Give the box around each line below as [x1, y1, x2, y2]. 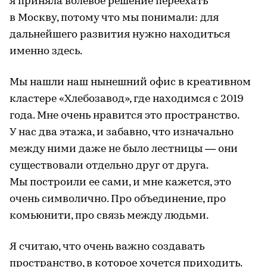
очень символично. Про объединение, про [10, 193, 226, 205]
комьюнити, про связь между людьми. [10, 210, 209, 222]
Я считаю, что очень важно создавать [10, 241, 204, 253]
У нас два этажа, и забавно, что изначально [10, 126, 234, 138]
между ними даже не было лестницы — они [10, 143, 238, 155]
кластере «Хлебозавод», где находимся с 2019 [10, 93, 244, 105]
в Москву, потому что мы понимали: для [10, 12, 219, 24]
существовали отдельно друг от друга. [10, 160, 208, 172]
